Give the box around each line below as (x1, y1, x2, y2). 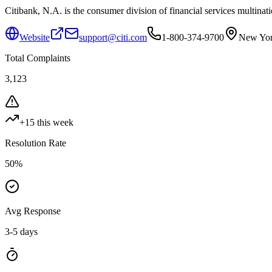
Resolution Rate (5, 137, 66, 148)
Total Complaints (5, 52, 70, 63)
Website (19, 32, 50, 42)
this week (35, 117, 73, 127)
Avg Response (5, 205, 61, 216)
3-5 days (5, 226, 38, 237)
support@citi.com (79, 32, 147, 42)
